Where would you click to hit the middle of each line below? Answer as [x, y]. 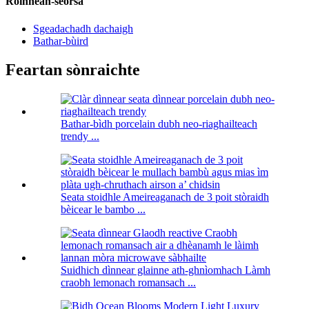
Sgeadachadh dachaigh [83, 28]
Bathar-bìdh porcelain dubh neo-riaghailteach [159, 124]
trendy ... [80, 137]
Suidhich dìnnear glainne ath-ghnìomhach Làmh [166, 270]
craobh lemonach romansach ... [128, 283]
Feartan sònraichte [73, 70]
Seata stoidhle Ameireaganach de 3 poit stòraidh [165, 197]
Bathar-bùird [61, 41]
